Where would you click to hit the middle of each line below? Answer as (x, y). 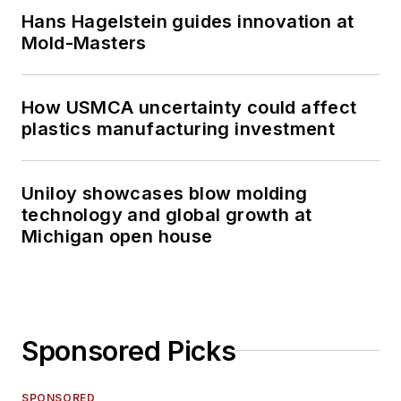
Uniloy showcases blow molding (165, 193)
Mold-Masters (84, 43)
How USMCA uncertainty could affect (189, 107)
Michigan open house (117, 236)
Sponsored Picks (129, 350)
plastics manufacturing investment (179, 128)
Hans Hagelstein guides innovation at (188, 21)
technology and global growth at (167, 214)
